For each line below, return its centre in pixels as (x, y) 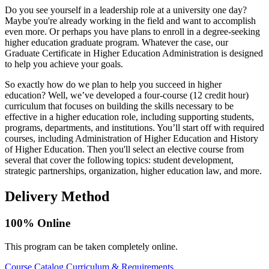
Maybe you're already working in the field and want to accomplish (130, 21)
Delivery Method (57, 197)
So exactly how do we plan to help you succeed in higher (113, 85)
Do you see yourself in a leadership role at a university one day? (126, 10)
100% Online (38, 223)
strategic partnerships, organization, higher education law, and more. (133, 171)
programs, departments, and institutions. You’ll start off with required (134, 128)
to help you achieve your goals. (64, 64)
